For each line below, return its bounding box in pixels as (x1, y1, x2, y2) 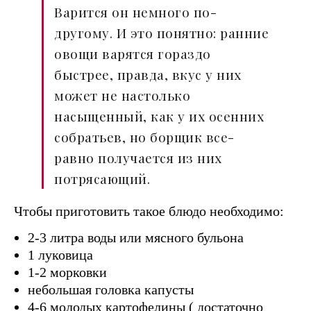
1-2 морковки (28, 264, 107, 280)
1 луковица (28, 247, 93, 263)
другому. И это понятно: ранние (54, 24, 269, 42)
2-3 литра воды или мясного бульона (28, 230, 244, 246)
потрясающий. (54, 169, 150, 188)
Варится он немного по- (54, 3, 217, 22)
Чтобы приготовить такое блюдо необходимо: (23, 203, 284, 219)
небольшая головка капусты (28, 282, 194, 298)
